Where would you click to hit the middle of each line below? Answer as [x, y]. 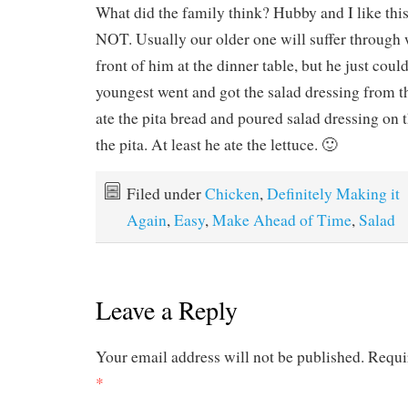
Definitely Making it [333, 193]
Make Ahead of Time [282, 219]
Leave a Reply [167, 310]
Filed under [166, 193]
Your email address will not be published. [230, 357]
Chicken [232, 193]
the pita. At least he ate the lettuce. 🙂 [216, 144]
